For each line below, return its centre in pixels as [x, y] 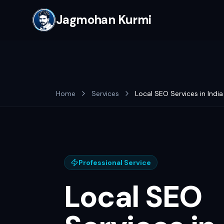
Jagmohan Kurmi [104, 20]
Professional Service [115, 162]
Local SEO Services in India [179, 93]
